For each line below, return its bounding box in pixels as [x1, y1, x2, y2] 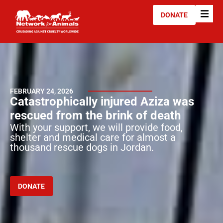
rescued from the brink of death [10, 108, 181, 122]
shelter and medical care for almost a [10, 131, 176, 143]
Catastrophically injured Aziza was [10, 94, 194, 109]
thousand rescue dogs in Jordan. [10, 141, 154, 153]
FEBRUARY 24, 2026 [10, 87, 73, 95]
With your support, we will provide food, [10, 121, 183, 133]
